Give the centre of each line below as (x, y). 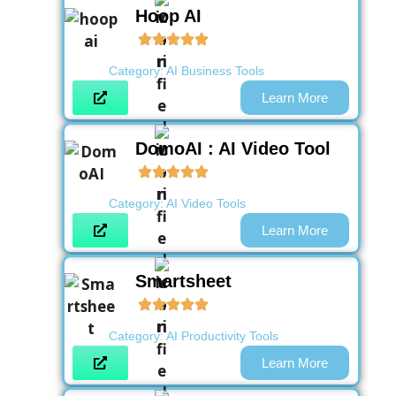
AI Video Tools (206, 204)
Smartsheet (183, 282)
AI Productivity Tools (222, 336)
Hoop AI (168, 16)
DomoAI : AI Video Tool (233, 149)
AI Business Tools (215, 71)
